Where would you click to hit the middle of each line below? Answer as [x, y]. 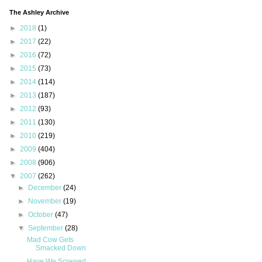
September [47, 228]
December [46, 188]
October [42, 215]
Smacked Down [61, 248]
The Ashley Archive [39, 13]
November [46, 201]
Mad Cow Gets [50, 240]
